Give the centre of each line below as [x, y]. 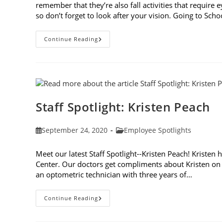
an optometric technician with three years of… [114, 175]
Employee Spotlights [158, 130]
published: [53, 140]
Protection [117, 81]
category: [131, 140]
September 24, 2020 [75, 130]
